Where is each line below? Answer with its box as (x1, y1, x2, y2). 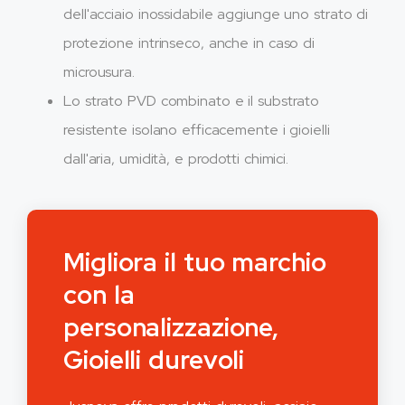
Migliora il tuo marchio (63, 245, 326, 280)
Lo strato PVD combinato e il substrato (63, 91, 320, 111)
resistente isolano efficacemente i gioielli (63, 120, 330, 140)
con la (63, 278, 135, 313)
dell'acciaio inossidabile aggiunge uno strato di (63, 5, 369, 24)
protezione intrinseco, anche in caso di (63, 33, 316, 53)
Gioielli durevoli (63, 343, 245, 378)
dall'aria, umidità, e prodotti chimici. (63, 149, 289, 169)
